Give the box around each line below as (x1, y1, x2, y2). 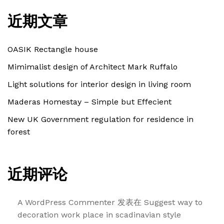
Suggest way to (144, 197, 202, 207)
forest (7, 126, 30, 136)
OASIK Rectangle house (7, 44, 98, 54)
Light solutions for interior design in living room (7, 79, 191, 89)
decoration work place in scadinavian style (17, 209, 181, 219)
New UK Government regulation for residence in (7, 114, 193, 124)
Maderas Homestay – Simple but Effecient (7, 96, 171, 106)
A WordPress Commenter (17, 197, 115, 207)
